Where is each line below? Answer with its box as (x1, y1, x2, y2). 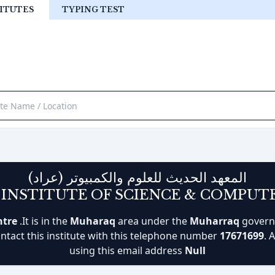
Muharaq (70, 214, 115, 228)
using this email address (69, 244, 185, 257)
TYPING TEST (62, 5, 125, 14)
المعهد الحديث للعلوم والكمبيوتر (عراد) (28, 169, 247, 186)
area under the (115, 214, 190, 228)
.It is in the (20, 214, 70, 228)
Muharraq (190, 214, 239, 228)
